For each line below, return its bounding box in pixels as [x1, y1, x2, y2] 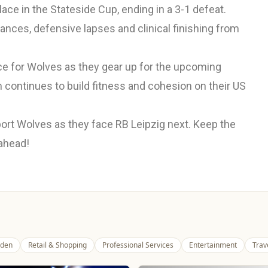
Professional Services [102, 240, 173, 251]
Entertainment [189, 240, 237, 251]
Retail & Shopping [28, 240, 87, 251]
